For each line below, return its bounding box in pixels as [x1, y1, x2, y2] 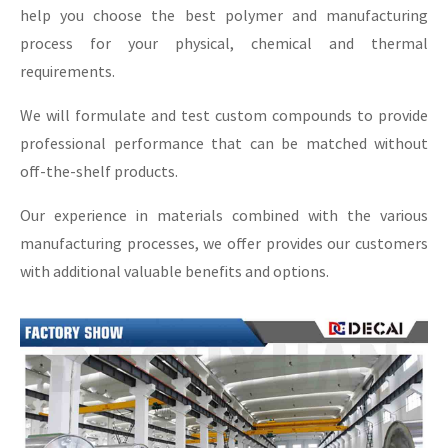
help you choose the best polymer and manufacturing [20, 4, 428, 25]
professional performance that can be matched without [20, 132, 428, 153]
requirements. [20, 60, 115, 81]
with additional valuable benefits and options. [20, 260, 329, 281]
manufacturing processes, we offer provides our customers [20, 232, 428, 253]
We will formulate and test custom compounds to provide [20, 104, 428, 125]
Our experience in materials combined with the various [20, 204, 428, 225]
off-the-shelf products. [20, 160, 178, 181]
